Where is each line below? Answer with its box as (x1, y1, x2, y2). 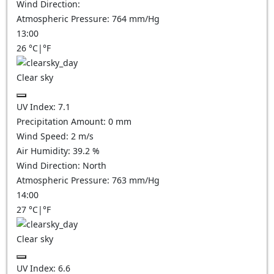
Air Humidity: (17, 145, 73, 157)
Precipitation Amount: (17, 116, 108, 127)
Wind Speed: (17, 130, 71, 142)
